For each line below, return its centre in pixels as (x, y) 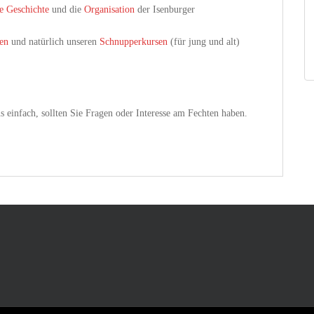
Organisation (109, 9)
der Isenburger (165, 9)
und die (67, 9)
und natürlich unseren (54, 42)
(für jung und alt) (204, 42)
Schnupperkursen (134, 42)
